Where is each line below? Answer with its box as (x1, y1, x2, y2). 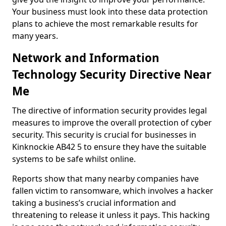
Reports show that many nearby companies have (12, 173, 199, 184)
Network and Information (12, 50, 159, 66)
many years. (12, 30, 60, 41)
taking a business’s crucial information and (12, 197, 176, 208)
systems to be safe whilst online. (12, 153, 136, 164)
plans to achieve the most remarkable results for (12, 18, 198, 29)
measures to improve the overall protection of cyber (12, 117, 212, 128)
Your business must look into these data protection (12, 6, 208, 17)
